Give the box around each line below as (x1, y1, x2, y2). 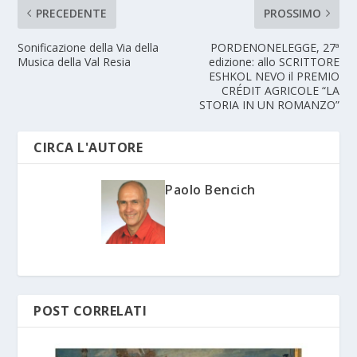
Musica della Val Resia (18, 53, 131, 69)
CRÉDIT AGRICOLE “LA (221, 82, 339, 98)
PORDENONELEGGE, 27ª (210, 39, 339, 55)
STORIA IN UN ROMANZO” (198, 96, 339, 112)
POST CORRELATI (33, 301, 147, 320)
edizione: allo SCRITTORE (208, 53, 339, 69)
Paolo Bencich (165, 180, 256, 198)
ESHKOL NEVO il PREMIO (208, 68, 339, 84)
